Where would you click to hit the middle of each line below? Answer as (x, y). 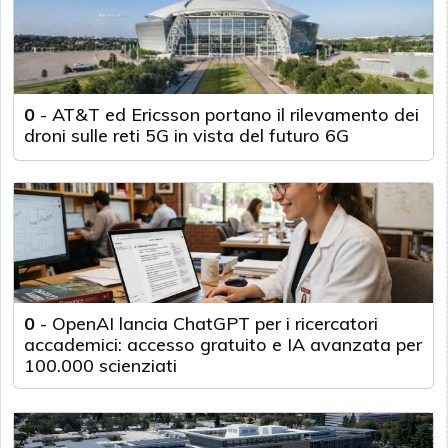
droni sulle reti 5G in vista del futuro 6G (186, 135)
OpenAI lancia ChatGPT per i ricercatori (215, 323)
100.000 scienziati (100, 365)
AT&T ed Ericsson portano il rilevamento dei (235, 114)
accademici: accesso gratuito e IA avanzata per (223, 344)
